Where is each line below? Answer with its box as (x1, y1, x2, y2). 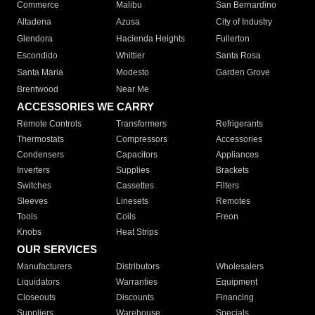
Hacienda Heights (116, 34, 186, 44)
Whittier (116, 51, 146, 61)
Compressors (116, 134, 168, 145)
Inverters (17, 165, 50, 176)
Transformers (116, 119, 167, 129)
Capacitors (116, 150, 158, 160)
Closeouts (17, 292, 56, 303)
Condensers (17, 150, 64, 160)
